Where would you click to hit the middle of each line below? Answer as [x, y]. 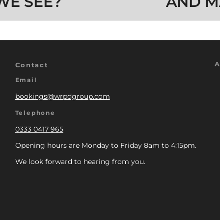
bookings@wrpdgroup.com [62, 96]
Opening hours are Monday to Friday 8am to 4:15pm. [106, 145]
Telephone [35, 112]
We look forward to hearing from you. [80, 161]
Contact [32, 65]
